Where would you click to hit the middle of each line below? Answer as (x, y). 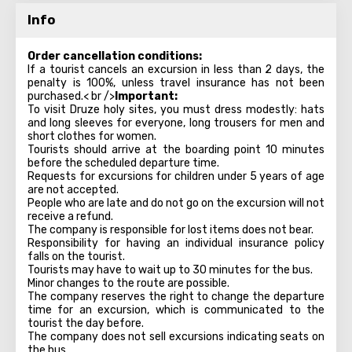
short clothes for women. (92, 136)
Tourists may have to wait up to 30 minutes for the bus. (170, 270)
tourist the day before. (86, 323)
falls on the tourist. (76, 257)
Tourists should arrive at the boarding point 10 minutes (176, 150)
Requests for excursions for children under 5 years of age (176, 176)
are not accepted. (73, 190)
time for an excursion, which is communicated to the (176, 310)
